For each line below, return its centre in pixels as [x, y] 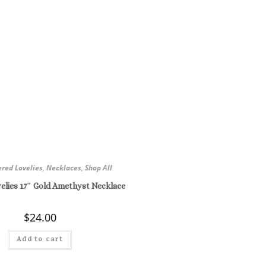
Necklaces [64, 168]
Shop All [99, 168]
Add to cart [40, 240]
